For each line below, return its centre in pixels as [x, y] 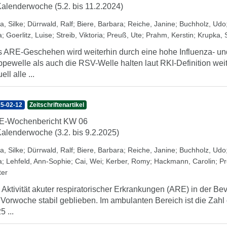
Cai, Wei [88, 161]
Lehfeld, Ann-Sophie [39, 161]
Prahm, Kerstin [170, 35]
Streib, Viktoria [80, 35]
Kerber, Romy [128, 161]
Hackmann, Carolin [185, 161]
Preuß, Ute [124, 35]
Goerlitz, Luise [29, 35]
